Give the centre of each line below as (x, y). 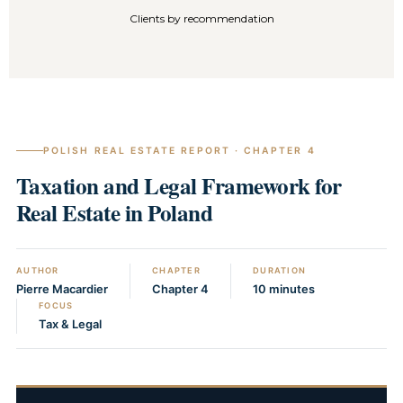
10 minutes (284, 290)
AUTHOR (38, 271)
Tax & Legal (70, 325)
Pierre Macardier (62, 290)
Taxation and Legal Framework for (179, 186)
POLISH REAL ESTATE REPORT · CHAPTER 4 (179, 151)
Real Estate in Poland (115, 213)
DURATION (280, 271)
